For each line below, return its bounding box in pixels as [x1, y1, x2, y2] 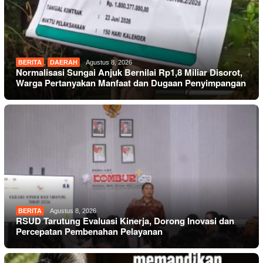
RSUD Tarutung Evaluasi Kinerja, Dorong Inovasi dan [16, 214, 234, 228]
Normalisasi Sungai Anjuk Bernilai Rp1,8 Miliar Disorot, [16, 65, 242, 79]
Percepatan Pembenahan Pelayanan [16, 225, 163, 238]
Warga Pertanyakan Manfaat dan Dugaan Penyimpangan [16, 76, 246, 89]
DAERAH [50, 58, 77, 66]
